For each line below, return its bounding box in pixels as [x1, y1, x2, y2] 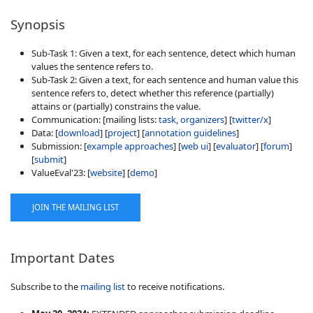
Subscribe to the [10, 279, 80, 293]
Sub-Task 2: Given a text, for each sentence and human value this [31, 73, 298, 86]
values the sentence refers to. [31, 59, 153, 73]
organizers [180, 112, 224, 126]
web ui [181, 139, 208, 152]
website [90, 166, 122, 179]
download [58, 126, 100, 139]
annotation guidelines [145, 126, 236, 139]
